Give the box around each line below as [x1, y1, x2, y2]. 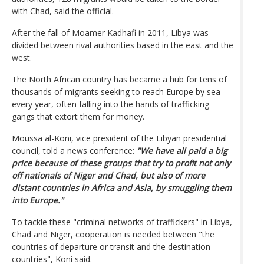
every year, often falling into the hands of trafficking [12, 98, 209, 110]
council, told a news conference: [12, 144, 137, 156]
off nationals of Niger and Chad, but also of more [12, 169, 205, 181]
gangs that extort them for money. [12, 110, 144, 122]
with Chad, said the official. [12, 5, 114, 16]
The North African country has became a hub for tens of [12, 73, 227, 85]
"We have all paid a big [137, 144, 227, 156]
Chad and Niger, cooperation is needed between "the [12, 228, 214, 240]
